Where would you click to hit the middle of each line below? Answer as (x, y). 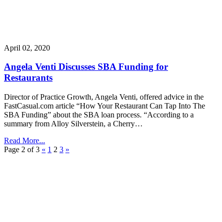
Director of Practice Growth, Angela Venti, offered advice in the (104, 97)
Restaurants (28, 78)
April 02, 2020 (27, 48)
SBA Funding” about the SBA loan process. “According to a (99, 115)
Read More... (25, 141)
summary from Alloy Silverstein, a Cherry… (73, 124)
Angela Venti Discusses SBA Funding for (86, 67)
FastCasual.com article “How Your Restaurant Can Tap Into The (105, 106)
